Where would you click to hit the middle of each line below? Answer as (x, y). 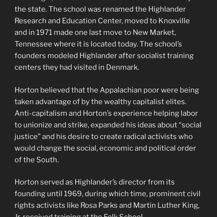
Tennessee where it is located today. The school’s (98, 44)
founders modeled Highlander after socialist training (104, 56)
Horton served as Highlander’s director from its (95, 182)
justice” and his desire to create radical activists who (104, 136)
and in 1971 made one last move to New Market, (95, 33)
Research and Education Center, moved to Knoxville (102, 21)
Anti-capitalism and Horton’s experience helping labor (106, 113)
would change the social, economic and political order (105, 148)
